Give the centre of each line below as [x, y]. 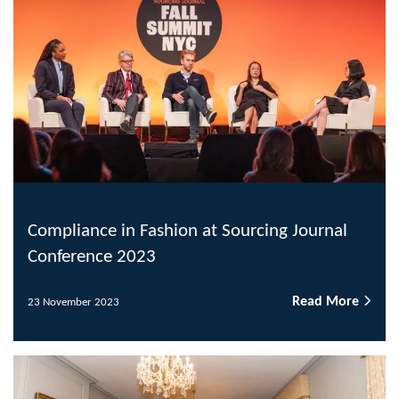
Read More [327, 302]
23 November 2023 [73, 302]
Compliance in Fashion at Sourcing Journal [187, 232]
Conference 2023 [92, 257]
